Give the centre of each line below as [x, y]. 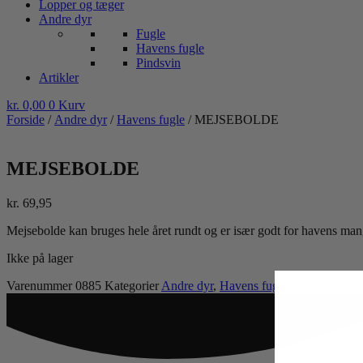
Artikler [59, 77]
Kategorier [132, 285]
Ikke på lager [40, 258]
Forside [26, 120]
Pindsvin [158, 63]
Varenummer [41, 285]
